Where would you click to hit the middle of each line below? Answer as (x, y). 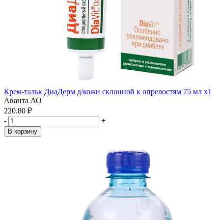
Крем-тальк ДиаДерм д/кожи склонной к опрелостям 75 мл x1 (108, 92)
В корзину (23, 131)
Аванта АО (23, 100)
